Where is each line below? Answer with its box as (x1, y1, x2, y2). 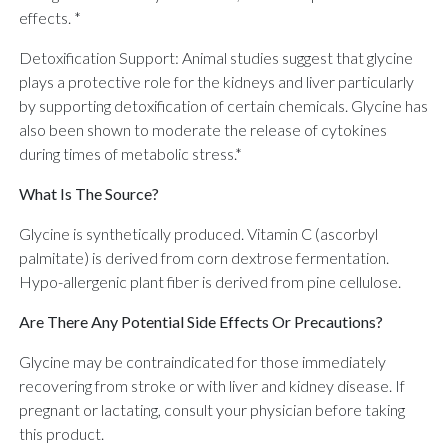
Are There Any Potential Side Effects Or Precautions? (19, 311, 383, 331)
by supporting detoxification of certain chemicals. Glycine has (19, 95, 428, 115)
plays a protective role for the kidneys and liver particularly (19, 71, 414, 91)
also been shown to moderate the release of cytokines (19, 119, 387, 139)
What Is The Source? (19, 183, 159, 203)
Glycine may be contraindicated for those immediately (19, 351, 386, 371)
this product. (19, 423, 104, 443)
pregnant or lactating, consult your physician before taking (19, 399, 405, 419)
